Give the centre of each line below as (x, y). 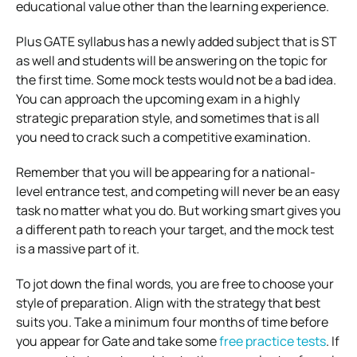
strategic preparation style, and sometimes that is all (168, 118)
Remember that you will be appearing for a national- (166, 172)
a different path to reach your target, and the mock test (175, 229)
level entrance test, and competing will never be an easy (178, 191)
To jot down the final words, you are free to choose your (175, 283)
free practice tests (273, 341)
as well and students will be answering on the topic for (172, 60)
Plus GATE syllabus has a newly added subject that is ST (177, 41)
